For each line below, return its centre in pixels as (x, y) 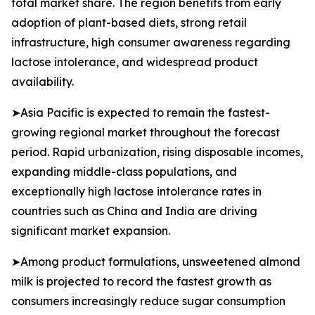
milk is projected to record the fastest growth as (141, 282)
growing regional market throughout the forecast (146, 133)
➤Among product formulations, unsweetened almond (156, 262)
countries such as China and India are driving (134, 211)
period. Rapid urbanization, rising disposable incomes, (157, 152)
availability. (43, 82)
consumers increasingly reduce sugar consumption (148, 301)
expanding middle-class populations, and (124, 172)
